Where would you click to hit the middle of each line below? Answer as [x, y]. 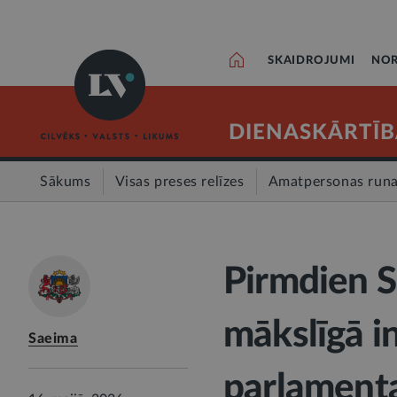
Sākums [66, 182]
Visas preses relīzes [179, 182]
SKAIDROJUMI [311, 61]
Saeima [53, 339]
